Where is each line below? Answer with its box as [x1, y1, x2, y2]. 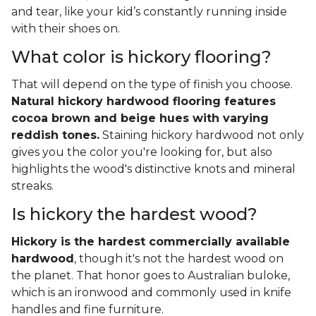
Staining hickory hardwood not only [99, 128, 304, 142]
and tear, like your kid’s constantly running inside [11, 4, 287, 18]
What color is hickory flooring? [11, 46, 272, 67]
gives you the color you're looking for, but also [11, 145, 272, 159]
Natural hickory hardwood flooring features [11, 94, 276, 108]
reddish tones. [11, 128, 99, 142]
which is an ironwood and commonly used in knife [11, 285, 291, 299]
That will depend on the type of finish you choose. [11, 77, 293, 91]
